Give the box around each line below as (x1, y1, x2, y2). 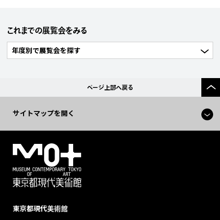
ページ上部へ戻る (86, 83, 134, 91)
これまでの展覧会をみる (7, 26, 87, 35)
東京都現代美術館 (13, 204, 68, 213)
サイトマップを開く (13, 109, 75, 118)
